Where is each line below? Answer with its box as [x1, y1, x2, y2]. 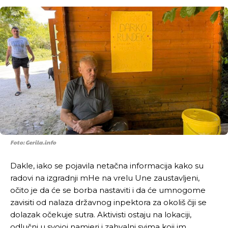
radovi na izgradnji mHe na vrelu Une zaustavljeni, [10, 173, 199, 183]
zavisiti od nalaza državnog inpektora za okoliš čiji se [10, 197, 207, 207]
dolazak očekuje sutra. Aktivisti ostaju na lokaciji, [10, 209, 191, 219]
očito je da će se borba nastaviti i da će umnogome [10, 185, 206, 195]
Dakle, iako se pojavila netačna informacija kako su [10, 160, 204, 170]
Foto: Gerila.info [10, 138, 56, 146]
